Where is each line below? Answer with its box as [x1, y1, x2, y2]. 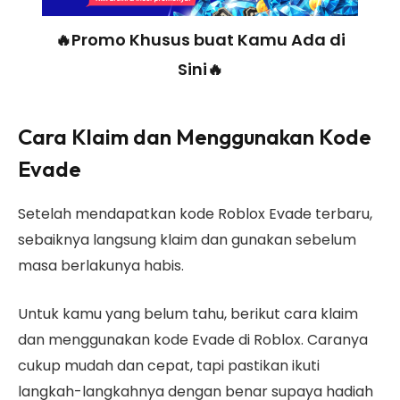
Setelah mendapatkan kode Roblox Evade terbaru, [18, 204, 372, 225]
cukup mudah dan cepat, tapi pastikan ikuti [18, 354, 320, 376]
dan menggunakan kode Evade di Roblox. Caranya [18, 329, 371, 350]
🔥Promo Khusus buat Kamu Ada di [54, 28, 346, 51]
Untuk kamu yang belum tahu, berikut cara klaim [18, 303, 358, 324]
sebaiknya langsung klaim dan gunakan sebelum [18, 229, 356, 251]
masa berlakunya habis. [18, 255, 184, 277]
